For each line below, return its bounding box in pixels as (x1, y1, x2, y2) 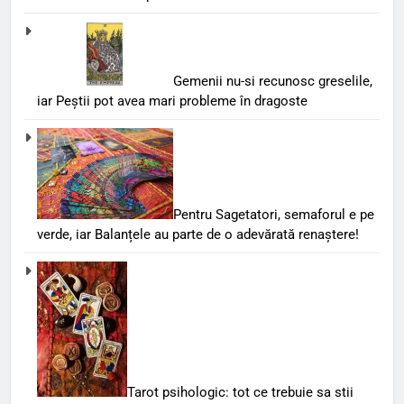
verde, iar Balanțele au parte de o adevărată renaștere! (37, 225, 359, 243)
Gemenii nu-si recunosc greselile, (173, 73, 372, 90)
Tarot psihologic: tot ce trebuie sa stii (127, 383, 353, 400)
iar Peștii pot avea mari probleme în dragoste (37, 93, 308, 110)
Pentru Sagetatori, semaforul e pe (173, 206, 374, 223)
